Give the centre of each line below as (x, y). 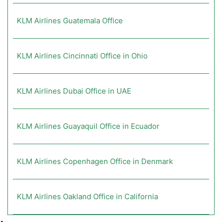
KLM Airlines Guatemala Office (70, 21)
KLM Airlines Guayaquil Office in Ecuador (88, 126)
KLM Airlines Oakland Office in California (87, 197)
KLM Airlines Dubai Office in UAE (74, 91)
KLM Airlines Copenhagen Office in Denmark (95, 162)
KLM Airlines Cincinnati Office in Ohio (82, 56)
